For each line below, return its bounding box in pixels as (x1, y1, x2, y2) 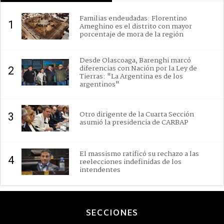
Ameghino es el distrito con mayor (79, 20, 192, 32)
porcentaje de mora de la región (79, 28, 183, 40)
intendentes (79, 164, 120, 175)
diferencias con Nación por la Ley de (79, 62, 197, 74)
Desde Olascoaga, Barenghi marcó (79, 54, 191, 66)
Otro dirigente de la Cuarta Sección (79, 108, 194, 120)
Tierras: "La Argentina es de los (79, 70, 183, 82)
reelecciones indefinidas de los (79, 156, 181, 167)
